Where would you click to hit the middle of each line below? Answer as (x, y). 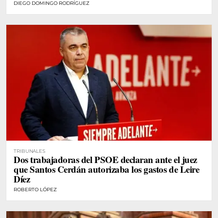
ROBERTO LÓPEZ (35, 189)
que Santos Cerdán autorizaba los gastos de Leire (107, 169)
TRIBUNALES (29, 151)
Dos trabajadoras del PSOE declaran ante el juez (105, 159)
